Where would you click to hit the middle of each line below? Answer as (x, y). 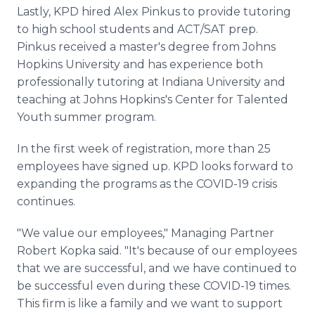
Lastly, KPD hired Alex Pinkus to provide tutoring (154, 12)
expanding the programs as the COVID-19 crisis (147, 184)
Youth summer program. (86, 117)
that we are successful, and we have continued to (157, 268)
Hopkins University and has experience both (140, 64)
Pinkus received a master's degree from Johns (146, 47)
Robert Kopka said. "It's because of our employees (157, 251)
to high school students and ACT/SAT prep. (137, 29)
